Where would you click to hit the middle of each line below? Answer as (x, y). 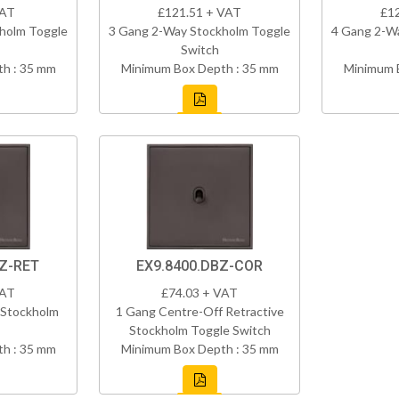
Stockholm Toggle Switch (199, 330)
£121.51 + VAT (199, 12)
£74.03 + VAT (199, 293)
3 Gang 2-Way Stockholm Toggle (199, 31)
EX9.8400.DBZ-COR (199, 266)
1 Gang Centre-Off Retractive (199, 312)
